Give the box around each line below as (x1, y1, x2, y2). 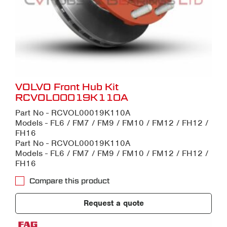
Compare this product (29, 177, 110, 185)
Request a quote (83, 198, 144, 209)
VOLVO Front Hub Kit (15, 82, 119, 93)
